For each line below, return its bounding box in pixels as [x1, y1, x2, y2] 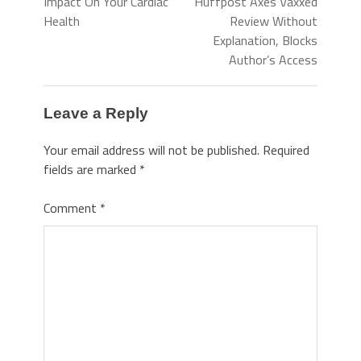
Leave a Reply [44, 105, 148, 122]
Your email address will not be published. [44, 139, 259, 160]
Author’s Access [229, 50, 317, 69]
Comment [44, 197, 100, 218]
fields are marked [44, 159, 139, 179]
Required [263, 139, 309, 160]
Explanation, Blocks [213, 31, 317, 50]
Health [44, 11, 80, 31]
